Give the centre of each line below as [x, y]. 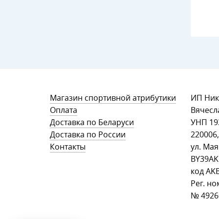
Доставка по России [88, 134]
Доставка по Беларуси [92, 122]
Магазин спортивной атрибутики [113, 98]
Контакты [68, 147]
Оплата [64, 110]
